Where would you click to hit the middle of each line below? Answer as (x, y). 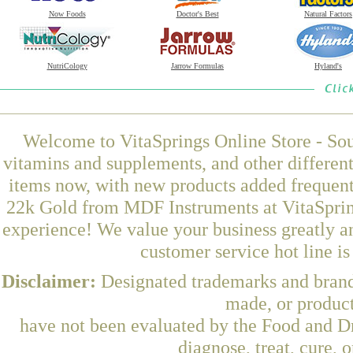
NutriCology (67, 66)
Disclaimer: (51, 281)
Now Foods (67, 14)
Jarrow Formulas (197, 66)
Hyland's (328, 66)
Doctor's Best (197, 14)
